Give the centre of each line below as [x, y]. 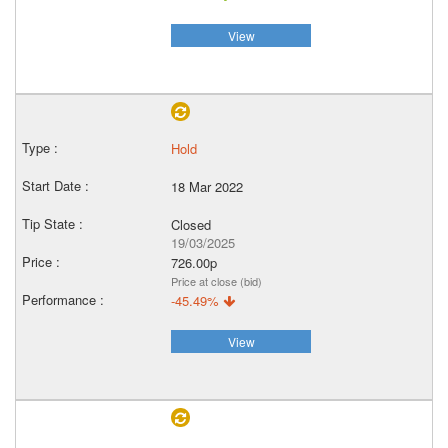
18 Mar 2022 [207, 186]
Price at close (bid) [216, 281]
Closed [191, 224]
